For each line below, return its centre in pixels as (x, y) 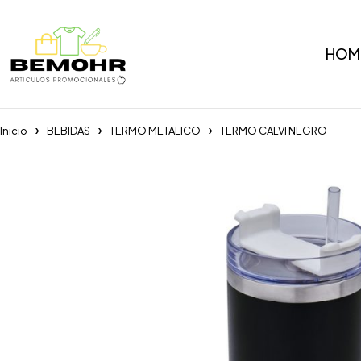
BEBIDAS (68, 131)
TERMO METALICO (155, 131)
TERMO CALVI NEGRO (274, 131)
